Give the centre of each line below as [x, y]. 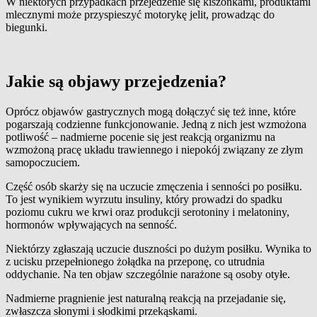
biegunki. [27, 27]
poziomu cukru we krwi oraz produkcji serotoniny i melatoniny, [148, 212]
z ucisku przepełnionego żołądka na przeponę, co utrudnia [135, 261]
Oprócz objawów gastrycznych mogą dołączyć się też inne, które [151, 111]
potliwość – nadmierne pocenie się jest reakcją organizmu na [140, 137]
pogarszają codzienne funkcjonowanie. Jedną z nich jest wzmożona [156, 124]
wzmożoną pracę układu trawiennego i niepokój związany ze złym [154, 149]
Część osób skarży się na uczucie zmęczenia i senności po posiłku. [154, 186]
